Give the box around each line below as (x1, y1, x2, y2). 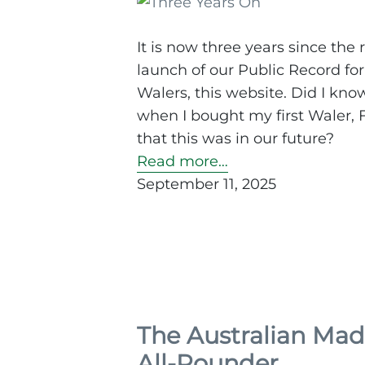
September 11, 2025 (137, 175, 276, 194)
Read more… (137, 152, 228, 171)
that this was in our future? (137, 130, 334, 148)
